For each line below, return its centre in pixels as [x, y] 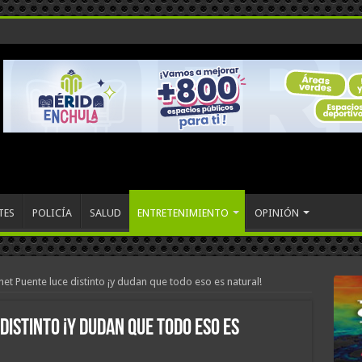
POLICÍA [52, 213]
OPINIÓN [276, 213]
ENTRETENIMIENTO [183, 213]
